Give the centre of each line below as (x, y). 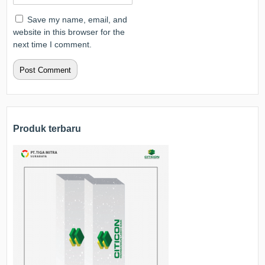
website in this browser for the (69, 32)
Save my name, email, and (77, 19)
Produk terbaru (47, 129)
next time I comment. (53, 44)
